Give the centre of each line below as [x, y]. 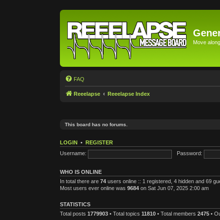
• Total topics [125, 213]
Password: [190, 153]
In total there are [80, 181]
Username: [73, 153]
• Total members [177, 213]
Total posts [74, 213]
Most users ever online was [94, 188]
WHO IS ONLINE [81, 172]
